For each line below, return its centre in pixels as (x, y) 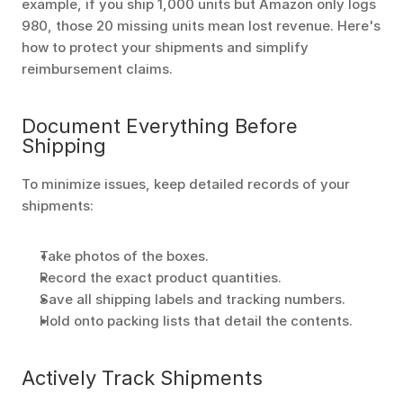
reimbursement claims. (97, 69)
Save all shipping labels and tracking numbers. (193, 299)
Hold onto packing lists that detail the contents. (198, 321)
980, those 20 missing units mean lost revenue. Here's (201, 26)
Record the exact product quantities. (161, 278)
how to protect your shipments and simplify (165, 47)
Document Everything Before (160, 126)
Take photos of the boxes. (124, 256)
